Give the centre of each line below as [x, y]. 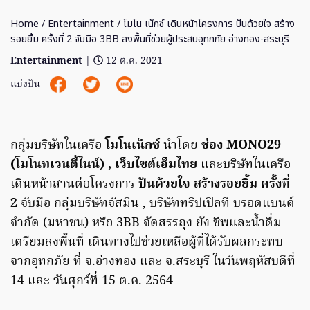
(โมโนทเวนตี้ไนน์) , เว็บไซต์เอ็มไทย [106, 165]
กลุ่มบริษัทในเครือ [58, 146]
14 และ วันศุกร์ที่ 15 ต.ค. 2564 [92, 282]
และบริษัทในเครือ [246, 165]
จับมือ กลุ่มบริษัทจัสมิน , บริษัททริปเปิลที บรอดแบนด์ [156, 204]
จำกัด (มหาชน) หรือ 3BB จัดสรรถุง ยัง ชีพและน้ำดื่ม [146, 224]
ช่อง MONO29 [241, 146]
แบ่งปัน [27, 85]
